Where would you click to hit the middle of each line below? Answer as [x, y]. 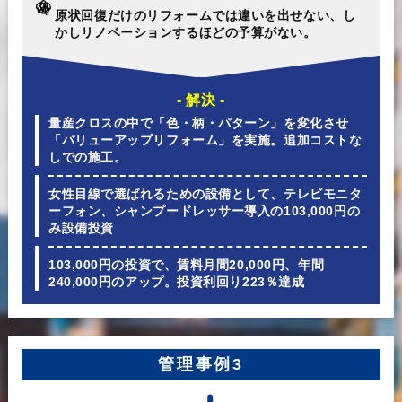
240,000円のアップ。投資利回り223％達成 [176, 281]
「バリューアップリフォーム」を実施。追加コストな [205, 140]
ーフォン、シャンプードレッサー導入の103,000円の [204, 210]
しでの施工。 [87, 157]
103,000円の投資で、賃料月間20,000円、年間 [186, 264]
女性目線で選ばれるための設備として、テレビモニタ [205, 193]
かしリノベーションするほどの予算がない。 [186, 32]
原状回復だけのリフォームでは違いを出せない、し [205, 15]
